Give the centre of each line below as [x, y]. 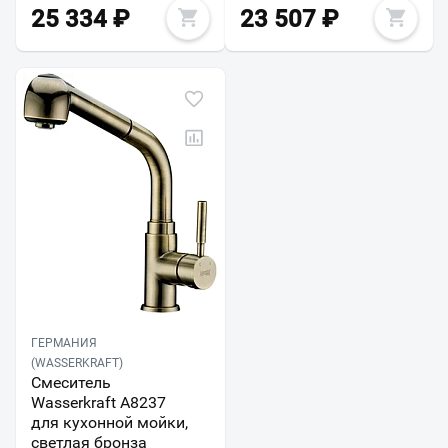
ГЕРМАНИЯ [64, 343]
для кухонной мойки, [109, 423]
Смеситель [71, 383]
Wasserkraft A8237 [98, 403]
